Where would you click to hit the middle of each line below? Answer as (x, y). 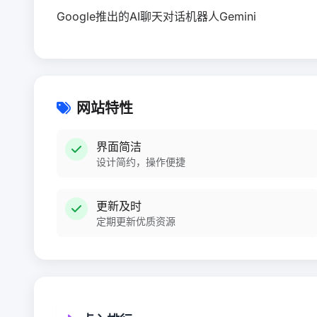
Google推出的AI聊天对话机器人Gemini (156, 16)
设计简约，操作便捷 (141, 162)
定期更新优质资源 (136, 221)
